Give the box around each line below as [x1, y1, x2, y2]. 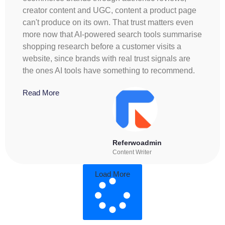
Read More [23, 88, 59, 97]
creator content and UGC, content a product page [23, 6, 196, 15]
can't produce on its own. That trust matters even [23, 18, 193, 27]
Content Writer [113, 149, 152, 156]
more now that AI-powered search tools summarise [23, 30, 202, 39]
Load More [95, 170, 130, 179]
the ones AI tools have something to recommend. [23, 66, 195, 75]
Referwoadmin [113, 139, 162, 147]
